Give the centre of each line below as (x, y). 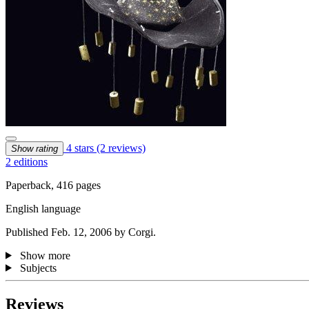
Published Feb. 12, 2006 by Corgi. (81, 232)
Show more (45, 255)
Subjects (38, 268)
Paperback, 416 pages (53, 185)
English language (43, 208)
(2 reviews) (121, 148)
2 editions (27, 161)
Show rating (34, 148)
